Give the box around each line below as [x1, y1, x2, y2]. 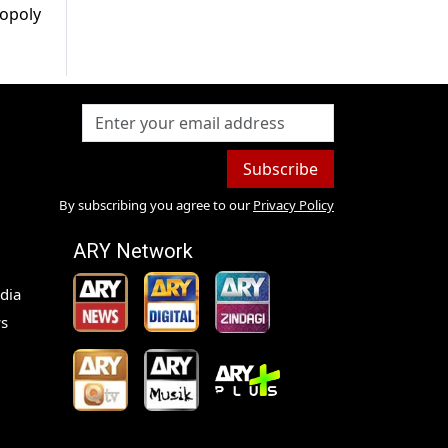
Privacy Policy [252, 196, 334, 215]
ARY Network [73, 239, 193, 264]
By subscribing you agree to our [58, 196, 250, 215]
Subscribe [242, 158, 318, 181]
